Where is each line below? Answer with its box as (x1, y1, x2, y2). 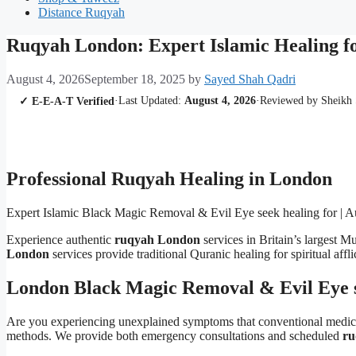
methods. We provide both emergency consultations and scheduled (6, 328, 342, 342)
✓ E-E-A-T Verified (19, 95, 114, 107)
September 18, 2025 (84, 72, 185, 87)
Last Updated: (118, 95, 184, 107)
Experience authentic (6, 233, 114, 247)
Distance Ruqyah (38, 5, 125, 19)
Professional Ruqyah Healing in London (6, 168, 332, 190)
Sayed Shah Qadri (204, 72, 296, 87)
